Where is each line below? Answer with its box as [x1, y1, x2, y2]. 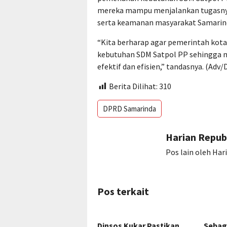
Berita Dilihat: [109, 81, 158, 91]
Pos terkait [97, 185, 149, 198]
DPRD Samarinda [103, 104, 156, 114]
